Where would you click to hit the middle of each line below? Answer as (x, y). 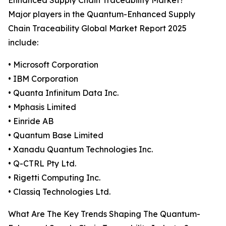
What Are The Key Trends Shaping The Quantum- (104, 214)
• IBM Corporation (43, 79)
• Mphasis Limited (42, 107)
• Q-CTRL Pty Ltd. (42, 164)
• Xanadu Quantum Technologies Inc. (80, 150)
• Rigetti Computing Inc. (54, 178)
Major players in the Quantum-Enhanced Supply (102, 14)
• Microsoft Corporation (53, 65)
